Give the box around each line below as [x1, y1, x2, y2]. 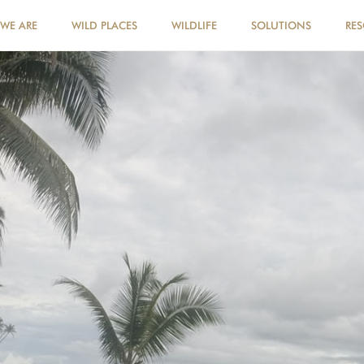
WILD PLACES [71, 19, 137, 32]
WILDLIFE [171, 19, 217, 32]
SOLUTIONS [251, 19, 311, 32]
